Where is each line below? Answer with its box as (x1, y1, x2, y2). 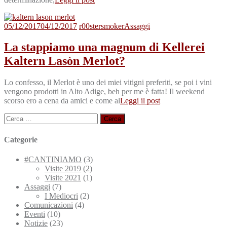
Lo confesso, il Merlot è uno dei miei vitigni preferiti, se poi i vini (4, 78, 212, 87)
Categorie (4, 135, 37, 144)
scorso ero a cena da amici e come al (4, 96, 120, 105)
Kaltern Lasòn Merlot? (4, 54, 125, 68)
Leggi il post (120, 96, 160, 105)
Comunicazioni (24, 200, 73, 209)
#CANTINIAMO (24, 155, 82, 164)
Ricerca (4, 113, 28, 122)
